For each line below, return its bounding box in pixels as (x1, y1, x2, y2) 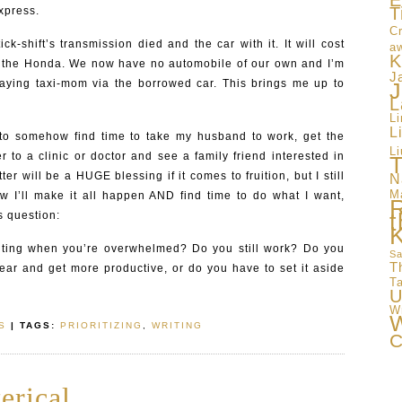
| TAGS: (11, 320, 56, 330)
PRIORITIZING (60, 320, 143, 330)
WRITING (152, 320, 203, 330)
